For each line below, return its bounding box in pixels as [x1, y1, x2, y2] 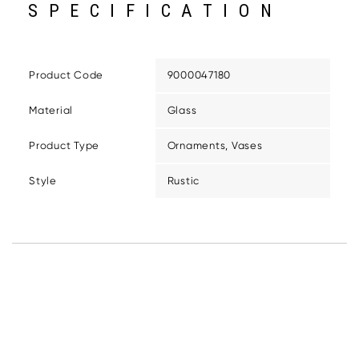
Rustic [167, 174, 200, 187]
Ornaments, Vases [167, 139, 263, 151]
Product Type [29, 139, 99, 151]
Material [29, 103, 73, 116]
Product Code [29, 68, 103, 81]
